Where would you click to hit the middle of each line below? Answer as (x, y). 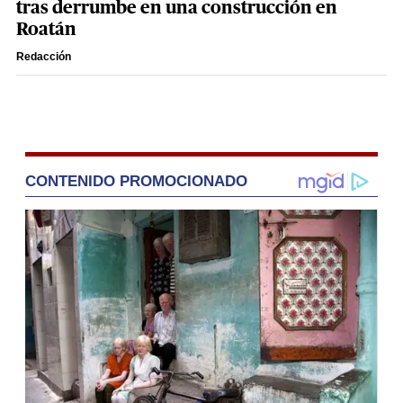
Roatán (46, 30)
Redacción (44, 57)
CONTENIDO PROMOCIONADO (136, 182)
